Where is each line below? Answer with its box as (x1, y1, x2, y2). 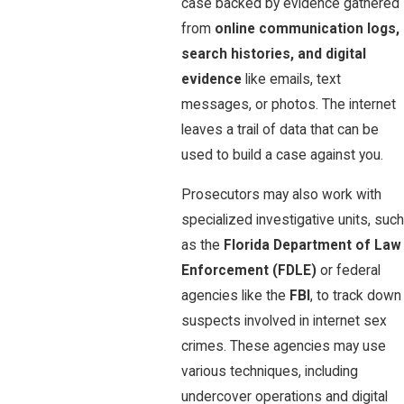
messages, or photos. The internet (181, 96, 396, 114)
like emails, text (242, 71, 341, 88)
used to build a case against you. (181, 147, 383, 164)
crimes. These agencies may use (181, 337, 386, 354)
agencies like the (181, 287, 289, 304)
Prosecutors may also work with (181, 186, 381, 203)
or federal (320, 262, 381, 279)
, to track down (310, 287, 401, 304)
